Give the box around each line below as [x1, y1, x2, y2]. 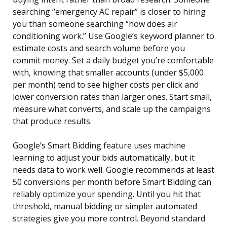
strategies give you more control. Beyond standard [13, 213, 205, 224]
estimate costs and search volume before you [13, 43, 185, 54]
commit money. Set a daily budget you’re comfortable [13, 55, 214, 66]
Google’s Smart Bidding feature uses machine [13, 140, 185, 152]
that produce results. [13, 116, 92, 127]
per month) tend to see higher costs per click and [13, 79, 199, 91]
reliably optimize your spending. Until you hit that [13, 188, 201, 200]
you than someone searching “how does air [13, 18, 177, 30]
